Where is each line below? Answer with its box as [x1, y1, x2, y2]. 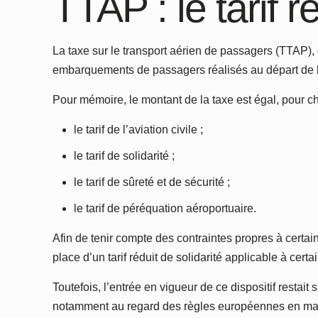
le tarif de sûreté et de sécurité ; [74, 176, 231, 189]
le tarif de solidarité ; [74, 150, 175, 163]
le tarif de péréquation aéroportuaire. [74, 202, 257, 215]
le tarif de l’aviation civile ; [74, 124, 204, 136]
